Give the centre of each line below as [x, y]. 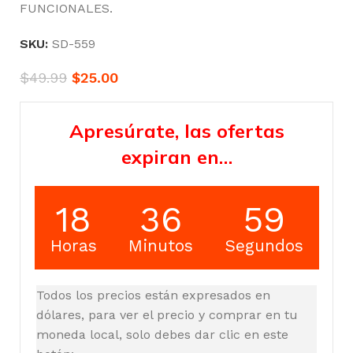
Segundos [264, 245]
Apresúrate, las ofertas [176, 130]
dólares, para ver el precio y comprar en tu [167, 314]
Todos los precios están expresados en [153, 295]
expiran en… [176, 156]
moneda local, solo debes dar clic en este [162, 334]
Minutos [160, 245]
